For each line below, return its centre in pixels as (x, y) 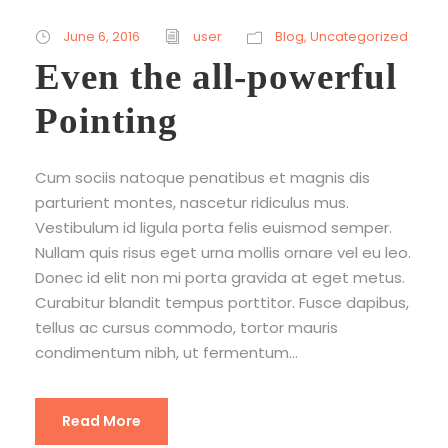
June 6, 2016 (101, 36)
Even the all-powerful (216, 76)
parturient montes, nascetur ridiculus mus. (192, 202)
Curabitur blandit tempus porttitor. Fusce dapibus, (222, 302)
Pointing (106, 120)
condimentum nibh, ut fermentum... (166, 352)
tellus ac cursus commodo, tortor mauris (186, 327)
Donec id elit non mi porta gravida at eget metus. (220, 277)
